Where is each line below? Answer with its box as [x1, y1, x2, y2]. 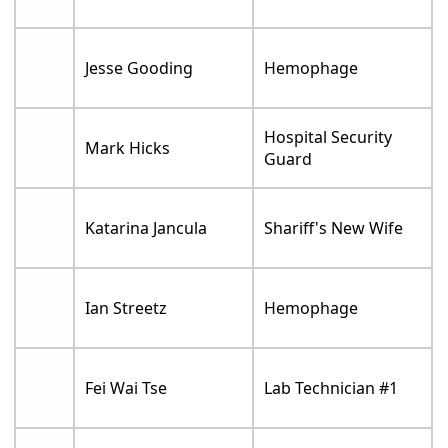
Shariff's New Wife [264, 217, 404, 240]
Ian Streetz [85, 297, 168, 320]
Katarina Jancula [85, 217, 208, 240]
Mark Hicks [85, 137, 171, 160]
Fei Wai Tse [85, 377, 168, 400]
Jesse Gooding [85, 57, 194, 80]
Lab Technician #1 [264, 377, 399, 400]
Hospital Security [264, 126, 393, 149]
